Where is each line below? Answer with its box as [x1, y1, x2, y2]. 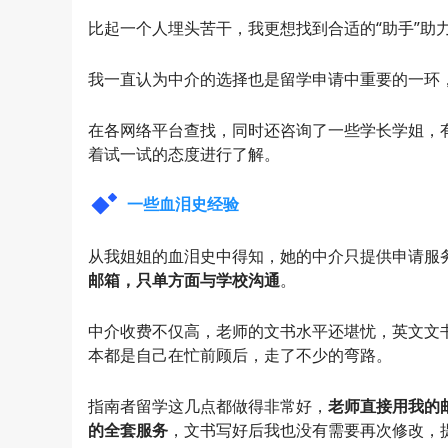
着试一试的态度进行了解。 [88, 142, 280, 165]
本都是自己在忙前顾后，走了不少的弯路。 [88, 343, 392, 366]
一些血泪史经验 [127, 193, 239, 216]
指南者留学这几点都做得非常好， [88, 394, 328, 417]
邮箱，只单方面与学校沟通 [88, 269, 280, 292]
